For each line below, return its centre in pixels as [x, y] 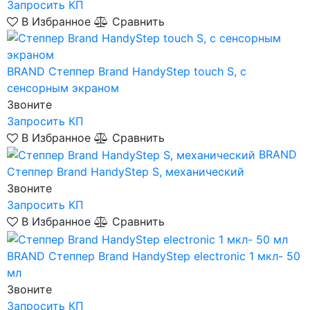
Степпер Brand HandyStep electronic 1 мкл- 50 [174, 256]
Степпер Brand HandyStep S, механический [126, 172]
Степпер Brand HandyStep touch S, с [147, 71]
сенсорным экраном [63, 88]
